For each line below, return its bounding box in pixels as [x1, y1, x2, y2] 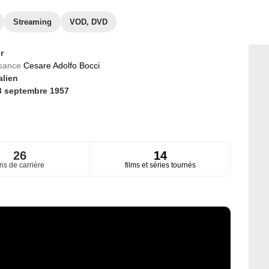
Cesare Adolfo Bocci [23, 61, 100, 70]
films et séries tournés [124, 161, 196, 170]
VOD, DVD [70, 17, 107, 26]
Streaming [13, 17, 52, 26]
